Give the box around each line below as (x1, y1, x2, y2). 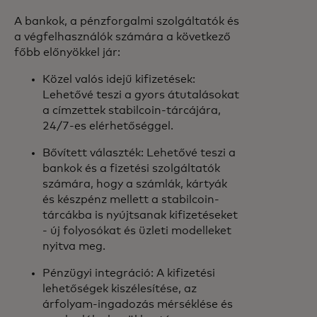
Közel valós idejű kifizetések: (42, 74, 195, 85)
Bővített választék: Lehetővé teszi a (42, 147, 236, 158)
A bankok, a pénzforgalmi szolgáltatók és (14, 16, 239, 27)
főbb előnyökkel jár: (14, 47, 120, 58)
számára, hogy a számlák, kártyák (42, 178, 227, 190)
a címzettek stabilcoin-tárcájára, (42, 105, 221, 116)
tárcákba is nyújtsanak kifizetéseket (42, 209, 238, 221)
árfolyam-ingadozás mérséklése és (42, 299, 233, 310)
